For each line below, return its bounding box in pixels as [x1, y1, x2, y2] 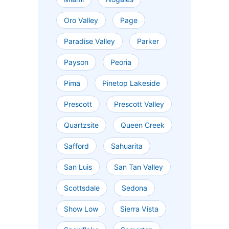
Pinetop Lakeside [102, 79, 160, 88]
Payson [64, 58, 88, 67]
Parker [137, 37, 159, 46]
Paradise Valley [64, 37, 115, 46]
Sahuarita [111, 142, 143, 151]
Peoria [110, 58, 131, 67]
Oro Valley [64, 16, 98, 25]
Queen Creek [121, 121, 165, 130]
